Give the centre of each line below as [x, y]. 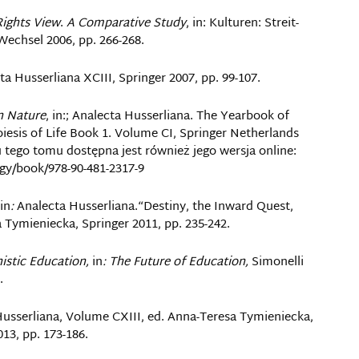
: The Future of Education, [177, 262]
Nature [26, 117]
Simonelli [278, 262]
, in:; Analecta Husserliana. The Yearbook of [167, 117]
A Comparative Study [126, 24]
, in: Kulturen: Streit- [242, 24]
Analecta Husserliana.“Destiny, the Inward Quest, [155, 207]
